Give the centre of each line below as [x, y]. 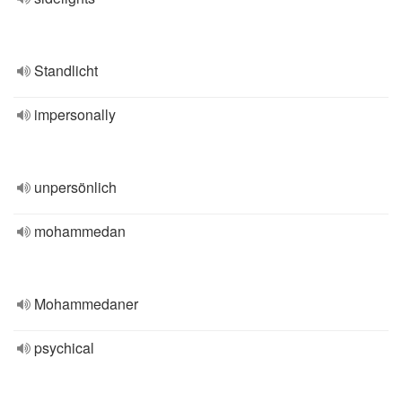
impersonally [75, 114]
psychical [64, 348]
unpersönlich [75, 187]
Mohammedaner [86, 304]
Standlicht [66, 70]
